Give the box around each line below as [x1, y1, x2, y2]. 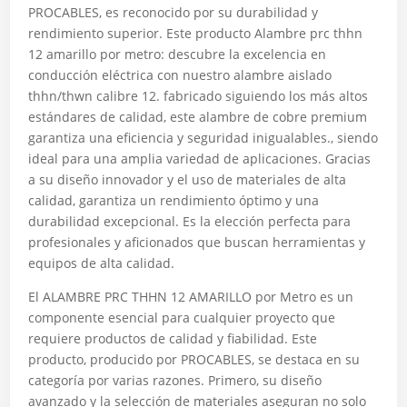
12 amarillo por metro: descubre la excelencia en [28, 45, 327, 63]
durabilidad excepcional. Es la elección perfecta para [28, 213, 352, 230]
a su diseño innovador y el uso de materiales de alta [28, 171, 347, 188]
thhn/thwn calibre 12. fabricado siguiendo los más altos [28, 87, 369, 104]
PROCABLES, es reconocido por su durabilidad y [28, 4, 319, 21]
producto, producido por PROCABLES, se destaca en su [28, 351, 361, 368]
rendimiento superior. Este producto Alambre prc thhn [28, 25, 363, 42]
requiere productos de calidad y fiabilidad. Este [28, 330, 318, 347]
